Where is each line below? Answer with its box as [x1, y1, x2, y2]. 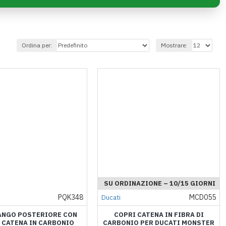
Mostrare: [161, 41, 187, 49]
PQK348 [58, 193, 84, 202]
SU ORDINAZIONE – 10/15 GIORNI [104, 179, 216, 188]
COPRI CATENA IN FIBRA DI [114, 210, 204, 219]
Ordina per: [22, 41, 52, 49]
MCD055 [189, 193, 216, 202]
